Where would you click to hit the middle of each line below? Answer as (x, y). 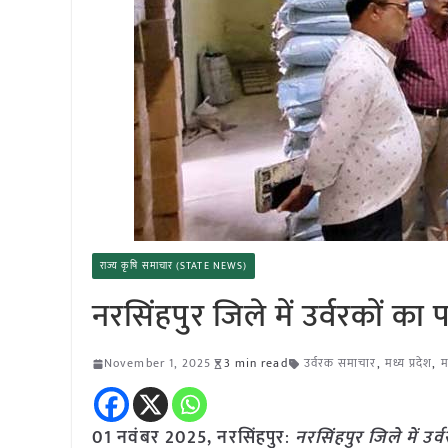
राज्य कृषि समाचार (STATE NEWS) (174, 266)
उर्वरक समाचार (340, 363)
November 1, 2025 (158, 363)
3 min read (255, 363)
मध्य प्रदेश (408, 363)
